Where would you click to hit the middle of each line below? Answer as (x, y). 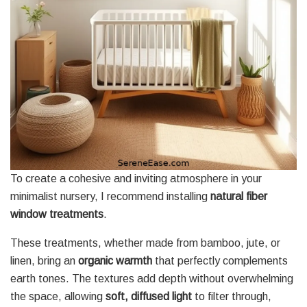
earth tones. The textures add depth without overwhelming (152, 279)
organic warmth (115, 261)
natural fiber (239, 197)
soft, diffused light (149, 297)
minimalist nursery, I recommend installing (110, 197)
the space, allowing (58, 297)
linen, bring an (44, 261)
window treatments (57, 214)
